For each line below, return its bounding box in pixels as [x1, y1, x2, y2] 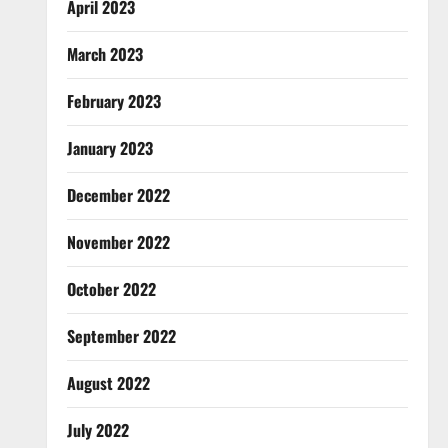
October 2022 [66, 277, 156, 301]
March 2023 [66, 42, 143, 66]
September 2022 [66, 324, 176, 348]
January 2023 [66, 136, 153, 160]
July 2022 [66, 418, 129, 442]
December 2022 [66, 183, 170, 207]
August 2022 [66, 371, 150, 395]
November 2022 [66, 230, 170, 254]
